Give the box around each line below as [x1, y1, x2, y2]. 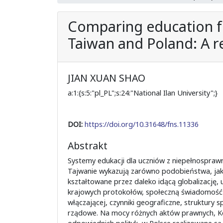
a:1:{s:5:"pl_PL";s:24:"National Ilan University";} [67, 88, 218, 98]
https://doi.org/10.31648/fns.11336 [84, 119, 199, 129]
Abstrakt [67, 138, 108, 152]
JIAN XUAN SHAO [67, 71, 145, 85]
